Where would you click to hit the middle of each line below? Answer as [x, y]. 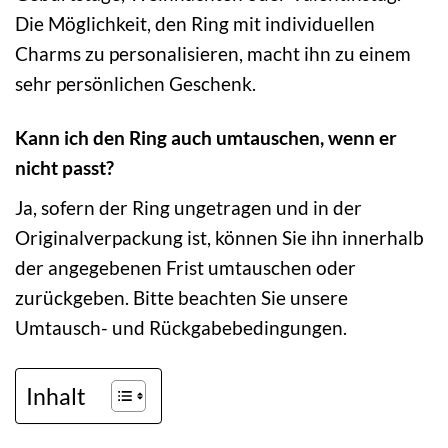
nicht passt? [64, 168]
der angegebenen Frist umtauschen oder [185, 268]
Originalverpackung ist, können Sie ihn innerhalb [219, 238]
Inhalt [56, 395]
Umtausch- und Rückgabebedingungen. [181, 328]
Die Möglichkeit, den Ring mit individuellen [195, 23]
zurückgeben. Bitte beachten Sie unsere [181, 298]
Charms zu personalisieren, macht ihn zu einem [213, 53]
